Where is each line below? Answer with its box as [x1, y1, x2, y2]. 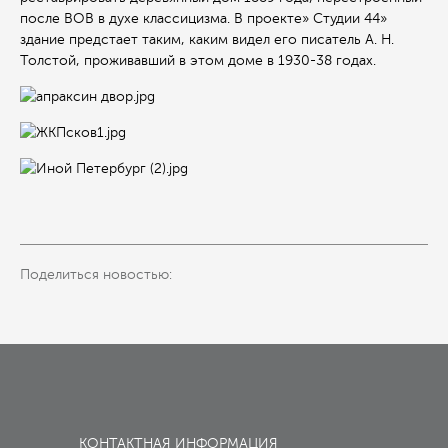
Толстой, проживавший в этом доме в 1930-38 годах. [20, 53, 376, 69]
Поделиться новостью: [20, 267, 172, 283]
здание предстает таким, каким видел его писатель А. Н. [20, 32, 394, 48]
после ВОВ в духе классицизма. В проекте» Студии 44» [20, 11, 387, 27]
